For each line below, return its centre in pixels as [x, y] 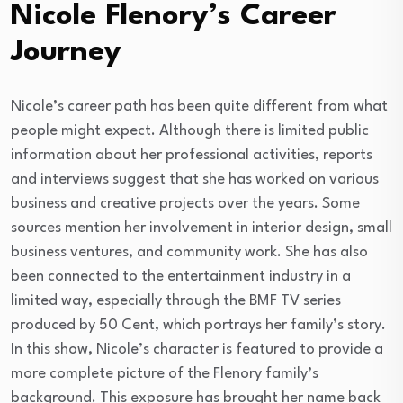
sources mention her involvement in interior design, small [201, 228]
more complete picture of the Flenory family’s [165, 373]
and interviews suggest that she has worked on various [195, 179]
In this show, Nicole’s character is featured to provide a [197, 349]
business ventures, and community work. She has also [189, 252]
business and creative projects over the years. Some [185, 203]
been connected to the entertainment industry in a [181, 276]
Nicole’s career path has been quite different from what [199, 106]
